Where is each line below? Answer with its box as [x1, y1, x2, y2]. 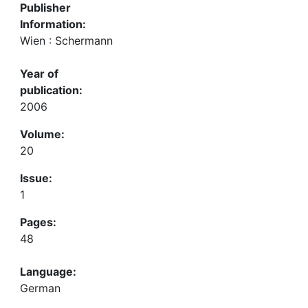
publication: [20, 83, 82, 97]
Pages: [20, 215, 56, 229]
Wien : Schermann [20, 34, 113, 47]
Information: [20, 17, 86, 31]
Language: [20, 265, 76, 278]
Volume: [20, 127, 65, 141]
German [20, 281, 60, 295]
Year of [20, 67, 58, 80]
